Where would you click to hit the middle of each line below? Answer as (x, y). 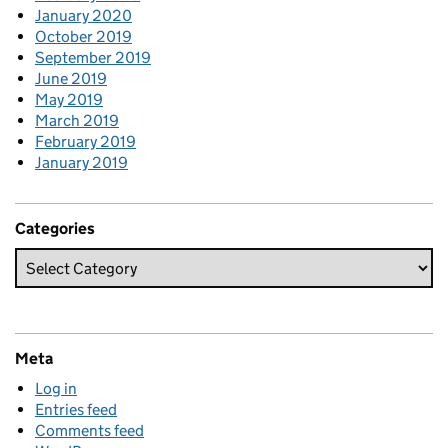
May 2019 (69, 100)
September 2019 (93, 58)
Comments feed (89, 431)
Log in (56, 389)
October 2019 (83, 37)
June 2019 (71, 79)
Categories (55, 229)
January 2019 (81, 163)
